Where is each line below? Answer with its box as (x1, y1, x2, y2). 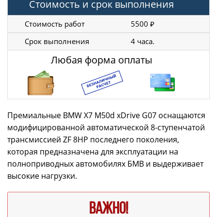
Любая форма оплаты (50, 53, 152, 66)
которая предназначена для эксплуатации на (7, 146, 178, 157)
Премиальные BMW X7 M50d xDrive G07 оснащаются (7, 109, 205, 121)
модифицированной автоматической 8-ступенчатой (7, 122, 205, 133)
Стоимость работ (25, 18, 85, 29)
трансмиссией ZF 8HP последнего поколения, (7, 134, 179, 145)
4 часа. (131, 36, 155, 46)
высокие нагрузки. (7, 170, 77, 181)
